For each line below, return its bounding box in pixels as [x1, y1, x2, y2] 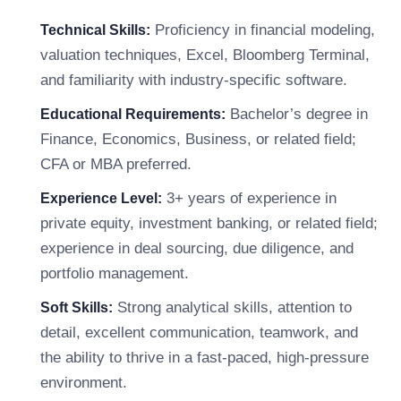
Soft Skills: [40, 300, 113, 315]
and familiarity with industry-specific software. [40, 72, 347, 89]
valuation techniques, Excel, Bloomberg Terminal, [40, 47, 370, 64]
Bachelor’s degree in [226, 106, 368, 123]
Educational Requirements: [40, 107, 226, 122]
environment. [40, 374, 127, 391]
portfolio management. [40, 265, 189, 282]
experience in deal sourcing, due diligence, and [40, 240, 354, 257]
